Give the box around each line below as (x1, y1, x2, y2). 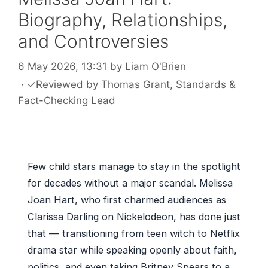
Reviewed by (36, 78, 101, 90)
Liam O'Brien (125, 60, 186, 72)
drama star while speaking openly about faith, (28, 243, 237, 256)
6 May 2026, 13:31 (18, 60, 107, 72)
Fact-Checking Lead (18, 94, 115, 106)
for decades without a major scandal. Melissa (28, 176, 233, 189)
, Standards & (170, 78, 236, 90)
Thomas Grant (101, 78, 170, 90)
